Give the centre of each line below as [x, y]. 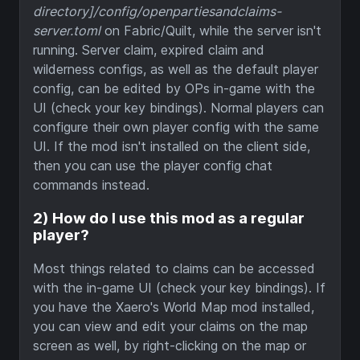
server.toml [67, 31]
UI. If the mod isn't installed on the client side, [172, 147]
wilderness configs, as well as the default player [176, 70]
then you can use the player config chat [153, 166]
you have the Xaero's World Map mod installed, [174, 307]
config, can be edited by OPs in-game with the [174, 89]
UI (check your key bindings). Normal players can [178, 108]
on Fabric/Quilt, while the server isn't [211, 31]
